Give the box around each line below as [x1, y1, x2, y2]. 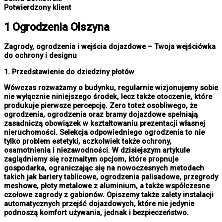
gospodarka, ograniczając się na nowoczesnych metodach [4, 164, 204, 173]
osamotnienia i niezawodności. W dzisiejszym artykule [4, 146, 190, 155]
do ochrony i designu [4, 51, 77, 60]
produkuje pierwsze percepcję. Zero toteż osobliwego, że [4, 101, 197, 111]
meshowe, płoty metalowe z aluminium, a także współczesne [4, 181, 210, 191]
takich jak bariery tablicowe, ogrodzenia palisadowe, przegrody [4, 172, 218, 182]
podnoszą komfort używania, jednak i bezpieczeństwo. [4, 208, 189, 218]
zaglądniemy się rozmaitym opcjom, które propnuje [4, 155, 178, 164]
